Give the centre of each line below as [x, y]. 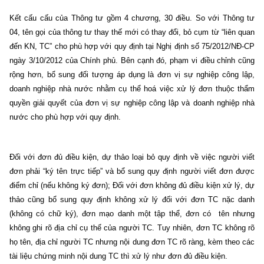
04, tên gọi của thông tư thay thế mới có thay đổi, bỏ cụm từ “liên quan [132, 32]
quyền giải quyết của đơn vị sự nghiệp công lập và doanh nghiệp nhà [132, 103]
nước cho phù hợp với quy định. [66, 117]
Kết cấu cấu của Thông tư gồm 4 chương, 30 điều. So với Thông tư [132, 18]
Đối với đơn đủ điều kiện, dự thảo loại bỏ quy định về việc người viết [132, 157]
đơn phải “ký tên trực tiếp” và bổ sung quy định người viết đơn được [132, 171]
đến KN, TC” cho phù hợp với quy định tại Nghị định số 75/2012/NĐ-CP [132, 46]
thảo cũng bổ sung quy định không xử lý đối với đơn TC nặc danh [132, 199]
